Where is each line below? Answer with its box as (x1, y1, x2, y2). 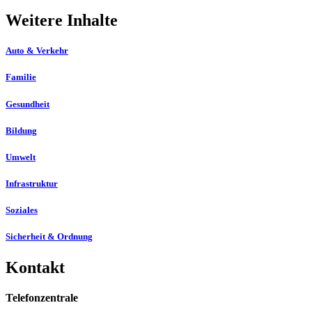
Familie (6, 72, 36, 83)
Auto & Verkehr (6, 45, 68, 56)
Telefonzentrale (6, 291, 78, 304)
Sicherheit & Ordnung (6, 231, 93, 242)
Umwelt (6, 151, 36, 162)
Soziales (6, 205, 38, 216)
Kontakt (6, 258, 65, 276)
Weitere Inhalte (6, 11, 118, 30)
